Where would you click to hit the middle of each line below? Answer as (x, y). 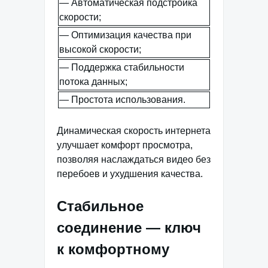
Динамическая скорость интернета (134, 131)
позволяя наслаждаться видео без (134, 159)
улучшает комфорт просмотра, (125, 145)
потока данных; (93, 82)
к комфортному (113, 249)
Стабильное (100, 206)
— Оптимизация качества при (125, 35)
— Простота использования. (122, 100)
